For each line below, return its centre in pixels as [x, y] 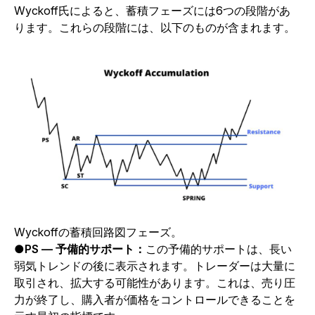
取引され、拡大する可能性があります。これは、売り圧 [155, 283]
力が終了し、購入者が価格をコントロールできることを [155, 300]
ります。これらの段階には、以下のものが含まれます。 [155, 27]
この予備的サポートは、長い [219, 249]
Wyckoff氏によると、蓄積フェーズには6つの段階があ [152, 10]
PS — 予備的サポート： [85, 249]
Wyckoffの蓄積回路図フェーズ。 [98, 232]
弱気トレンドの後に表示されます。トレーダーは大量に [155, 266]
